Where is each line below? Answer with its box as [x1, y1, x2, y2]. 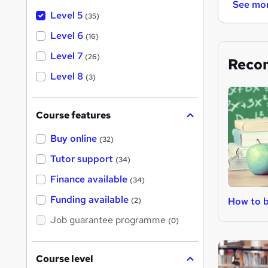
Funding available [50, 193, 129, 206]
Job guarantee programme [50, 214, 166, 227]
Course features [36, 109, 111, 122]
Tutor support [50, 153, 113, 166]
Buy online [50, 132, 97, 145]
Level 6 [50, 29, 83, 42]
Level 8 [50, 70, 83, 83]
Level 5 [50, 9, 83, 22]
